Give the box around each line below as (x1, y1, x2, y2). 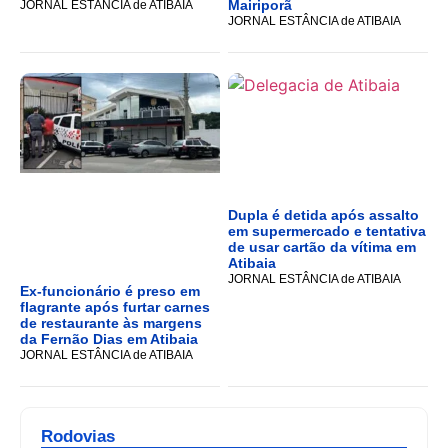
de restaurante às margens (20, 315, 202, 332)
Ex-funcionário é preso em (20, 283, 200, 300)
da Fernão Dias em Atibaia (20, 331, 198, 348)
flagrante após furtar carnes (20, 299, 210, 316)
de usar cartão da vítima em (228, 239, 416, 256)
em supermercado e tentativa (228, 223, 426, 240)
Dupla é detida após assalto (228, 207, 419, 224)
